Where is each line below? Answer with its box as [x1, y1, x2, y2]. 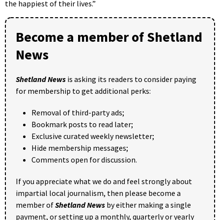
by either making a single [105, 199, 191, 210]
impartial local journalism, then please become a [16, 188, 181, 198]
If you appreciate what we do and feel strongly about [16, 176, 192, 186]
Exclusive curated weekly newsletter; [31, 131, 154, 141]
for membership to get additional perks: [16, 85, 151, 96]
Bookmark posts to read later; [31, 119, 133, 129]
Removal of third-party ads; [31, 107, 124, 117]
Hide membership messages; [31, 142, 128, 153]
